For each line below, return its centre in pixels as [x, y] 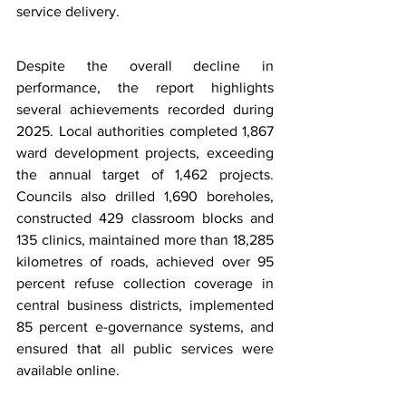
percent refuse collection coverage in [145, 283]
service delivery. [68, 11]
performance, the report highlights [145, 87]
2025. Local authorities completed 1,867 [145, 130]
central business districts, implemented [145, 304]
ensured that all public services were [145, 348]
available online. [68, 370]
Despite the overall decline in [145, 65]
